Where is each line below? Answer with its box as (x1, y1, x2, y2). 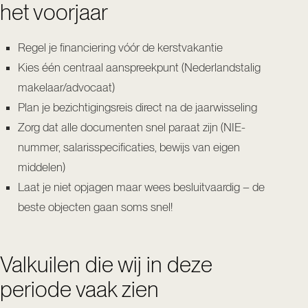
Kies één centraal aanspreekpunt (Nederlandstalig (18, 60, 261, 74)
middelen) (18, 159, 65, 174)
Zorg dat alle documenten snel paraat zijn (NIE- (18, 120, 245, 134)
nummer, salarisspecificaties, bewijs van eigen (18, 140, 240, 154)
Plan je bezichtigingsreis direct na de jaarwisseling (18, 100, 257, 114)
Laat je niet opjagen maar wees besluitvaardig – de (18, 179, 265, 194)
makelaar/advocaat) (18, 80, 115, 94)
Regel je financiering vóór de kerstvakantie (18, 40, 223, 54)
